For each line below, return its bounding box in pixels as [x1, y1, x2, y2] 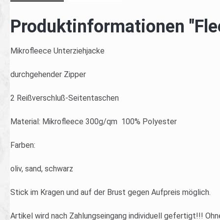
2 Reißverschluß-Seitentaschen [10, 93, 119, 103]
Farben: [10, 140, 35, 150]
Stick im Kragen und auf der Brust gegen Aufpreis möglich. [10, 188, 211, 197]
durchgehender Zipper [10, 70, 86, 79]
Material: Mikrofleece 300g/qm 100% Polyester [10, 117, 177, 126]
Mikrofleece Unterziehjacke [10, 46, 105, 55]
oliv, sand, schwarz [10, 164, 73, 173]
